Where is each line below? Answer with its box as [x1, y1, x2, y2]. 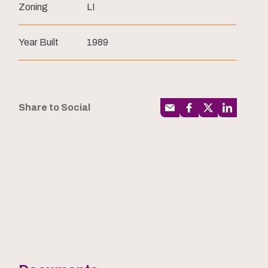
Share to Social [19, 102, 90, 112]
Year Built [19, 37, 59, 48]
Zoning [19, 2, 48, 13]
